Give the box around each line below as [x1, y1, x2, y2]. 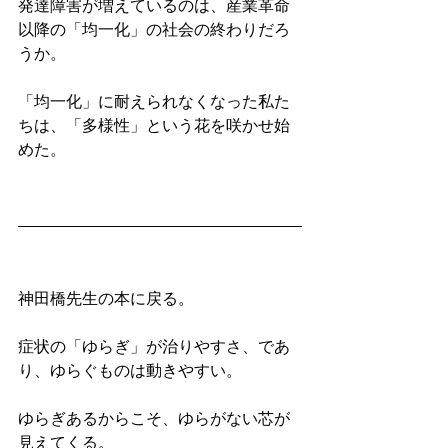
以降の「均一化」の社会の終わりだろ [18, 21, 290, 42]
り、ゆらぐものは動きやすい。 [18, 362, 242, 383]
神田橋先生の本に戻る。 [18, 290, 194, 311]
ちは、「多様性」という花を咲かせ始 [18, 117, 290, 138]
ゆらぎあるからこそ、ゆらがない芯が [18, 410, 290, 431]
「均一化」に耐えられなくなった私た [18, 93, 290, 114]
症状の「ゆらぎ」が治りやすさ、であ [18, 338, 290, 359]
